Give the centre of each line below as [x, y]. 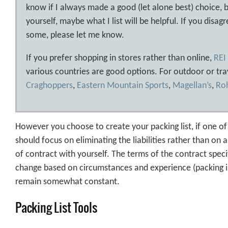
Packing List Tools [56, 207]
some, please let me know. [75, 36]
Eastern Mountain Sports [123, 86]
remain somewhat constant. [67, 182]
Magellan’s [192, 86]
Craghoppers [49, 86]
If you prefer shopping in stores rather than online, [120, 59]
